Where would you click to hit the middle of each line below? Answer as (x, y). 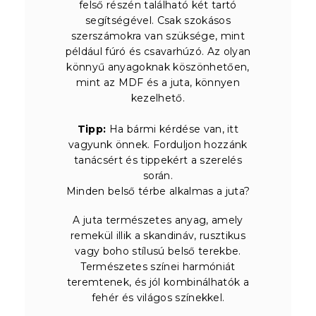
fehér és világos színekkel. (158, 297)
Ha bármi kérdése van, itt (172, 129)
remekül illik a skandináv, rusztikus (158, 235)
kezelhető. (158, 98)
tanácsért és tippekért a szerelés (158, 160)
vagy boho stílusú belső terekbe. (158, 251)
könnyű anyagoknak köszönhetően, (158, 67)
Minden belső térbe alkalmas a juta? (158, 191)
